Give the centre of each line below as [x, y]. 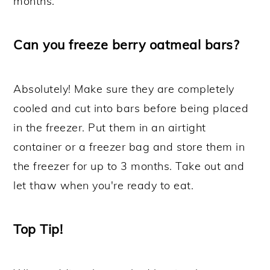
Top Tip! [38, 228]
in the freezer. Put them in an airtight [110, 127]
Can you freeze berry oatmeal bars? [127, 44]
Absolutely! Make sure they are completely [124, 89]
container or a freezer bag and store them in [129, 146]
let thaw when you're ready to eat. [104, 185]
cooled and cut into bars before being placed [131, 108]
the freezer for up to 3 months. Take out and [129, 166]
